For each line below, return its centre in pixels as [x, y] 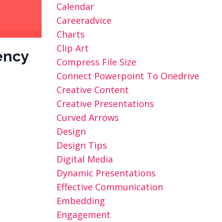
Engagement [83, 215]
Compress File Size [96, 62]
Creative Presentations [105, 104]
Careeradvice [84, 20]
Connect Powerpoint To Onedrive [128, 76]
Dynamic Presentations [106, 173]
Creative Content [92, 90]
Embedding [81, 201]
